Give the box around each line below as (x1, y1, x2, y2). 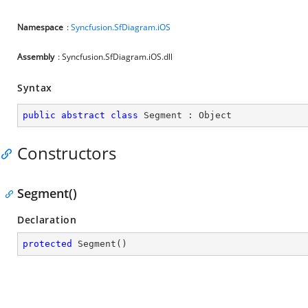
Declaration (17, 213, 77, 226)
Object (199, 110, 232, 120)
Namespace (17, 21, 63, 33)
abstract (61, 110, 105, 120)
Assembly (17, 51, 54, 63)
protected (23, 239, 72, 249)
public (23, 110, 56, 120)
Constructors (17, 142, 116, 164)
